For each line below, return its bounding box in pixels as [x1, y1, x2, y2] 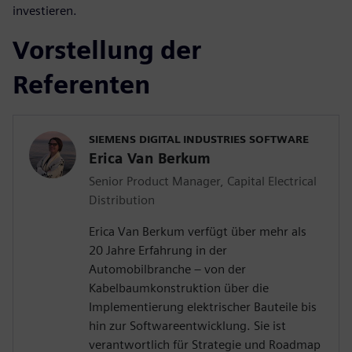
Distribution [89, 192, 155, 208]
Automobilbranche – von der [89, 262, 246, 277]
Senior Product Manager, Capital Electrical [89, 174, 317, 189]
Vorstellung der [13, 35, 201, 66]
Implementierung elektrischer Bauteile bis [89, 299, 317, 315]
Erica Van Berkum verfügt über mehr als [89, 224, 306, 240]
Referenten [13, 69, 150, 101]
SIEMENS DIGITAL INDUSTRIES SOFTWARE [89, 133, 309, 146]
